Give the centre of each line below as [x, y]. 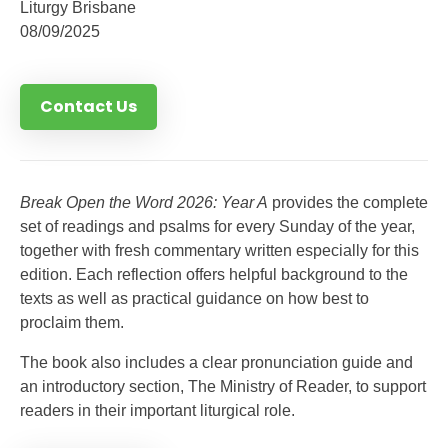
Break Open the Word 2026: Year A [144, 202]
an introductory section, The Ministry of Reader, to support [223, 386]
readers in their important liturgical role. [157, 410]
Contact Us [88, 106]
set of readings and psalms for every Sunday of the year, [217, 226]
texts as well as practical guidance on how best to [194, 298]
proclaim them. [72, 322]
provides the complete [348, 202]
